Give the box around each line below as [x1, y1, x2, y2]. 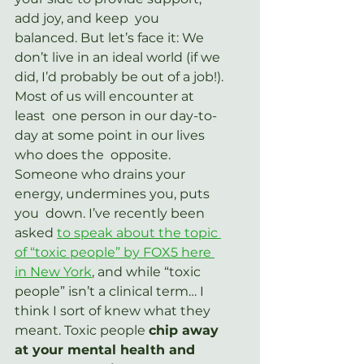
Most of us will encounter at [15, 88, 197, 104]
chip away [149, 322, 223, 338]
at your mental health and [15, 341, 199, 357]
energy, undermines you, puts [15, 185, 213, 201]
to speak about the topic [57, 224, 221, 240]
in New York [15, 263, 92, 279]
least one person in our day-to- [15, 107, 217, 123]
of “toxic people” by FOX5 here [15, 244, 214, 260]
